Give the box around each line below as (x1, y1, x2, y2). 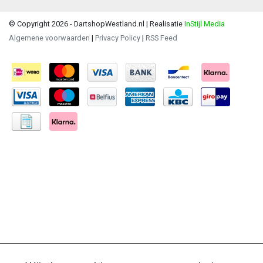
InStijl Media (183, 19, 225, 28)
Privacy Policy (95, 33, 140, 42)
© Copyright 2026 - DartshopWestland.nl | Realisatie (9, 19, 183, 28)
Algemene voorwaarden (9, 33, 90, 42)
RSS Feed (146, 33, 177, 42)
